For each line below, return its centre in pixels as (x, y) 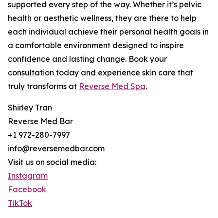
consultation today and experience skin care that (100, 73)
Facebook (27, 190)
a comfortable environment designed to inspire (96, 45)
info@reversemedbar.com (56, 149)
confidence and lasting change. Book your (87, 59)
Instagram (28, 176)
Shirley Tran (30, 108)
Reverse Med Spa (112, 86)
